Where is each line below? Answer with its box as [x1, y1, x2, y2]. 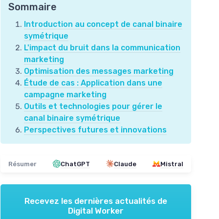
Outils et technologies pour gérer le [24, 101, 162, 111]
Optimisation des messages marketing [24, 66, 174, 76]
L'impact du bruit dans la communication [24, 43, 180, 52]
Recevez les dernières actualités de [24, 196, 167, 206]
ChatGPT [61, 160, 90, 168]
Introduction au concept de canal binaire [24, 19, 182, 29]
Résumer [8, 160, 37, 168]
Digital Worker [68, 205, 124, 216]
